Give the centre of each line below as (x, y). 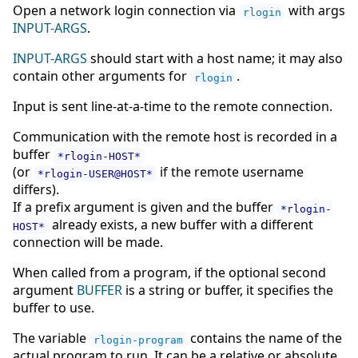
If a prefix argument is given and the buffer (145, 207)
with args (315, 11)
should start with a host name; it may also (215, 59)
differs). (36, 190)
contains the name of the (265, 338)
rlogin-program (138, 340)
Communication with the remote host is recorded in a (175, 137)
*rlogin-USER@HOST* (95, 173)
